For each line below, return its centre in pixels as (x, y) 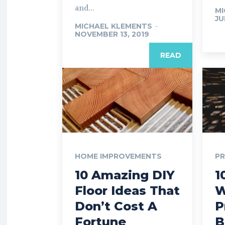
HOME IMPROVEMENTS (118, 156)
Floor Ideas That (127, 191)
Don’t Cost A (116, 206)
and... (85, 8)
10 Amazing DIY (125, 175)
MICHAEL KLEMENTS (114, 26)
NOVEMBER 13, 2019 (112, 34)
